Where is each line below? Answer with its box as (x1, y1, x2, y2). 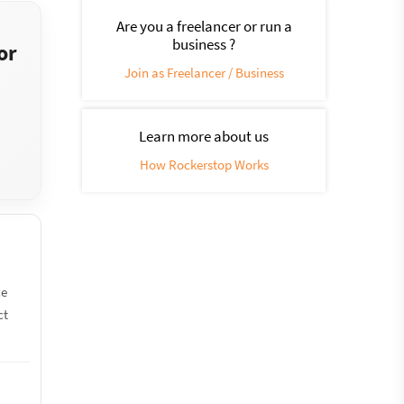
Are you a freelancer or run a (115, 16, 292, 36)
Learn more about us (139, 126, 269, 146)
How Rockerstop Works (139, 156, 269, 173)
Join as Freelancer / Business (124, 64, 284, 81)
